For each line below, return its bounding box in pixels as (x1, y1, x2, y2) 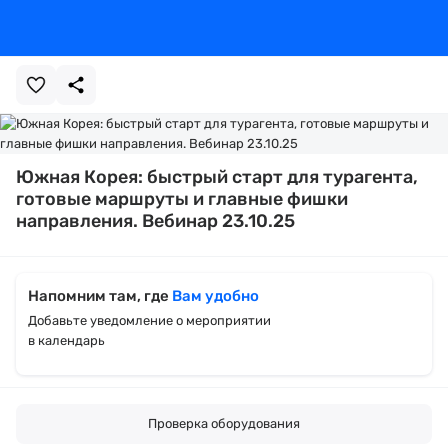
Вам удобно (172, 287, 259, 305)
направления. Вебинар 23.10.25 (16, 210, 295, 232)
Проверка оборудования (148, 416, 300, 431)
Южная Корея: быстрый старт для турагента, (16, 166, 418, 188)
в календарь (28, 333, 105, 348)
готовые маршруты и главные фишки (16, 188, 348, 210)
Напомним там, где (28, 287, 172, 305)
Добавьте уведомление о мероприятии (28, 313, 271, 328)
